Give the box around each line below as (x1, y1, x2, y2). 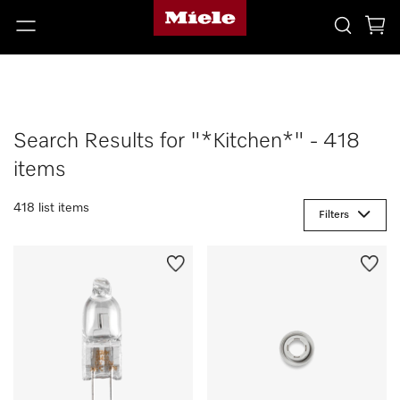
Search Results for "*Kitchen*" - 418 (13, 130, 360, 152)
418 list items (13, 202, 89, 214)
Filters (319, 210, 349, 221)
